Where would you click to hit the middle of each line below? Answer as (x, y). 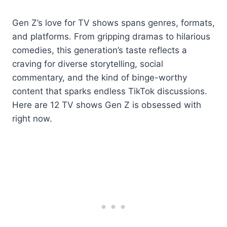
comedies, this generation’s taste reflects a (100, 50)
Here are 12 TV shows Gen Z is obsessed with (107, 105)
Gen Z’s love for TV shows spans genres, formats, (113, 23)
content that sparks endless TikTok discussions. (110, 91)
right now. (32, 118)
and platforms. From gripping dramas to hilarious (111, 36)
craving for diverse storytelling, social (88, 64)
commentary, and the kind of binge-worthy (100, 77)
